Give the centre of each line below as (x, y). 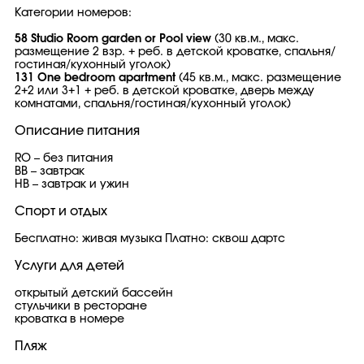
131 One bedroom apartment (95, 78)
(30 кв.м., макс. (257, 39)
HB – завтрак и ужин (72, 184)
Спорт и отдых (61, 211)
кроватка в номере (69, 319)
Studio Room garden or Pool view (123, 39)
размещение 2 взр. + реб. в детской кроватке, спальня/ (175, 52)
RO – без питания (64, 158)
